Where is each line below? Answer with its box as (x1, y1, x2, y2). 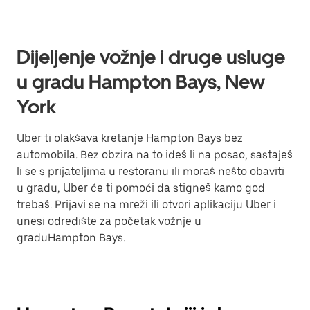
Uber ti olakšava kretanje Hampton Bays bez (17, 131, 243, 145)
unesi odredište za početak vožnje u (17, 215, 201, 228)
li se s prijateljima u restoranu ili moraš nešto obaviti (17, 165, 284, 178)
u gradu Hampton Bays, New (17, 70, 265, 93)
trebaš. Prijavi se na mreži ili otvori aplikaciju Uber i (17, 198, 276, 211)
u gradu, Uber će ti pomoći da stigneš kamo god (17, 181, 265, 194)
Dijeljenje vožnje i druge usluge (17, 45, 285, 69)
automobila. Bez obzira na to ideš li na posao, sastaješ (17, 148, 293, 161)
